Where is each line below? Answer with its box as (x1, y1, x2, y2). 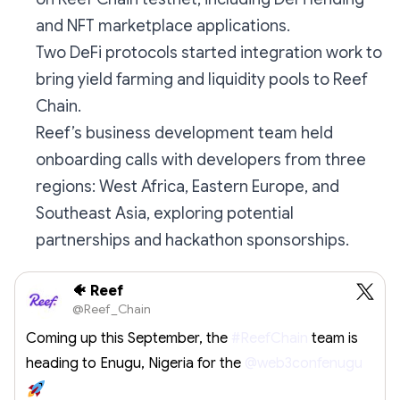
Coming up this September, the (26, 329, 231, 347)
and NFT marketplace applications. (36, 15, 290, 36)
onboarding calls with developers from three (36, 149, 366, 170)
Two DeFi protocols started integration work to (36, 42, 382, 62)
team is (308, 329, 358, 347)
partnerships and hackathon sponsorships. (36, 229, 349, 250)
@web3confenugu (245, 354, 362, 372)
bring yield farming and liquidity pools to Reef (36, 69, 368, 89)
